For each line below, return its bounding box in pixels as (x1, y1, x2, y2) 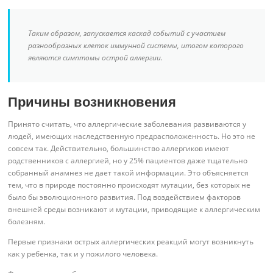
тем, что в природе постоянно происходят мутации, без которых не (8, 180, 251, 190)
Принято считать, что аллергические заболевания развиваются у (8, 119, 247, 129)
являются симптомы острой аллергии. (28, 52, 163, 63)
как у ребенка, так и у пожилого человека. (8, 249, 158, 260)
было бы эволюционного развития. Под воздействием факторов (8, 192, 241, 202)
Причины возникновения (8, 94, 177, 110)
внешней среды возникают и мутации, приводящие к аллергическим (8, 204, 261, 214)
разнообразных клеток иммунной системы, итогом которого (28, 40, 244, 51)
